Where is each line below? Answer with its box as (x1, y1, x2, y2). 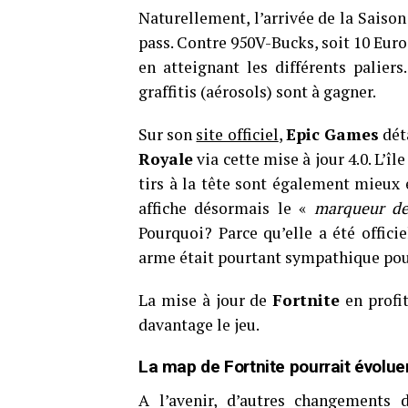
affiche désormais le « (138, 198, 314, 219)
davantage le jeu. (138, 314, 260, 335)
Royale (138, 148, 193, 169)
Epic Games (285, 124, 380, 145)
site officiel (196, 124, 279, 145)
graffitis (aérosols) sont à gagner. (138, 81, 376, 102)
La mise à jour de (138, 290, 273, 311)
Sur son (138, 124, 197, 145)
